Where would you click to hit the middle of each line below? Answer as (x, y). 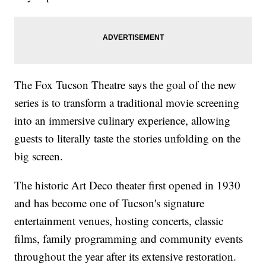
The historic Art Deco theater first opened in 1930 (128, 185)
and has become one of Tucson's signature (110, 203)
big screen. (39, 156)
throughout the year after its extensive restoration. (126, 256)
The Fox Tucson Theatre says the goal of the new (126, 85)
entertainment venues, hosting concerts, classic (119, 221)
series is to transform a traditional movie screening (127, 103)
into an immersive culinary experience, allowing (123, 121)
